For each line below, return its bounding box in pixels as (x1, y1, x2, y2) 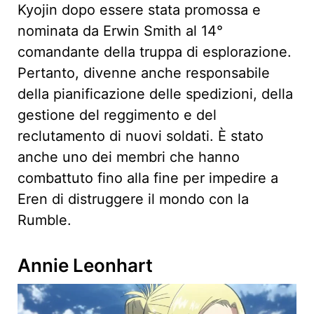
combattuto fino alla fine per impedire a (18, 170, 278, 187)
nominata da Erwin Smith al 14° (18, 22, 223, 40)
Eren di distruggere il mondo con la (18, 191, 249, 208)
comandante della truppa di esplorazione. (18, 43, 292, 61)
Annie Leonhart (18, 254, 153, 277)
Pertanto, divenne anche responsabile (18, 64, 270, 82)
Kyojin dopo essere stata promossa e (18, 1, 261, 19)
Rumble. (18, 212, 71, 229)
